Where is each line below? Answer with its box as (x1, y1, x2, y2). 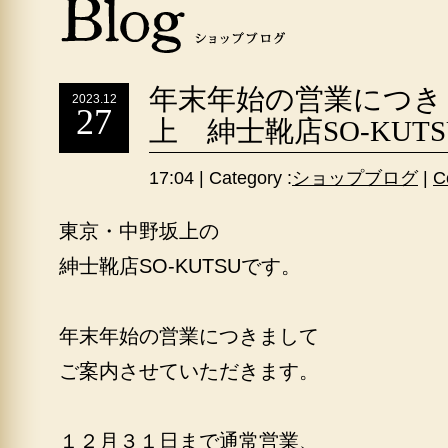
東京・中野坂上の (59, 220, 219, 242)
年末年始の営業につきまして (59, 325, 319, 347)
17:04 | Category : (149, 168, 292, 188)
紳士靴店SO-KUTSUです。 (59, 255, 301, 277)
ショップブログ (292, 168, 418, 188)
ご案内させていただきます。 (59, 360, 319, 382)
